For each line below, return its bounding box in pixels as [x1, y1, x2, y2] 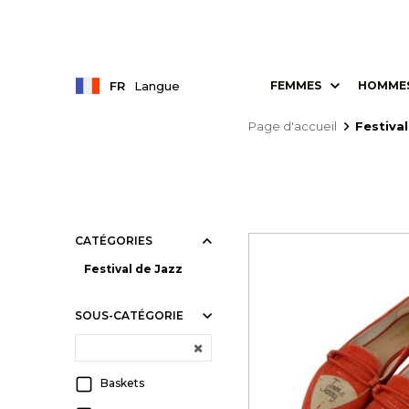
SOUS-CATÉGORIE [75, 309, 184, 322]
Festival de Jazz [84, 262, 183, 276]
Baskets [100, 376, 144, 390]
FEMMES [269, 79, 321, 93]
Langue [134, 78, 180, 93]
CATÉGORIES [75, 234, 152, 247]
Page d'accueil [248, 119, 337, 134]
